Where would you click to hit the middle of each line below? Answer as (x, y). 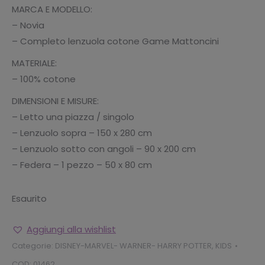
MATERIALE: (34, 63)
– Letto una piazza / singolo (73, 117)
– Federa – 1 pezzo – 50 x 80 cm (82, 165)
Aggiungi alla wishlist (71, 229)
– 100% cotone (44, 79)
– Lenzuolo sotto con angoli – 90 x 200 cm (104, 149)
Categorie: (33, 246)
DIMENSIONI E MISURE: (55, 101)
